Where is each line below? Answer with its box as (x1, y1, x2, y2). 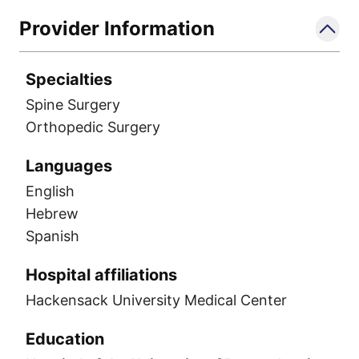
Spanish (26, 228, 79, 244)
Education (26, 329, 104, 349)
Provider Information (19, 17, 215, 40)
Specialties (26, 70, 112, 89)
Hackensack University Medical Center (26, 292, 287, 309)
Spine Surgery (26, 96, 120, 113)
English (26, 183, 75, 200)
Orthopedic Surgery (26, 119, 160, 135)
